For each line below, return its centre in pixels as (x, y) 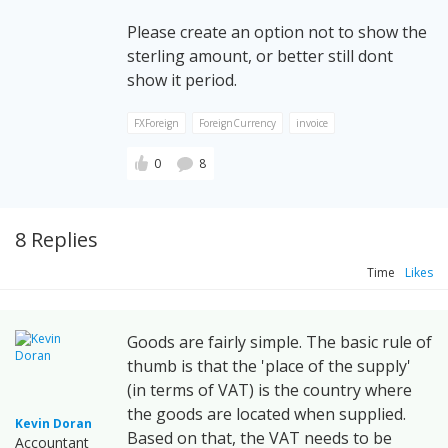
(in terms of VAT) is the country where (269, 390)
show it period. (182, 80)
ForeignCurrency (237, 123)
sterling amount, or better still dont (260, 56)
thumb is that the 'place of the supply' (269, 366)
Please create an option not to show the (277, 32)
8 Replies (56, 240)
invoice (312, 123)
